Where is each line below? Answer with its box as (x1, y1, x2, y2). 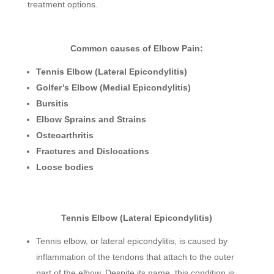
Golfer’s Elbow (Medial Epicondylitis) (35, 83, 191, 93)
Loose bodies (35, 162, 94, 172)
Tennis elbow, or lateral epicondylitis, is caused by (35, 236, 228, 246)
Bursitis (35, 98, 68, 109)
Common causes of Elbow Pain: (70, 43, 204, 54)
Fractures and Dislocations (35, 146, 149, 157)
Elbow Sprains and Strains (35, 114, 146, 125)
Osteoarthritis (35, 130, 94, 141)
